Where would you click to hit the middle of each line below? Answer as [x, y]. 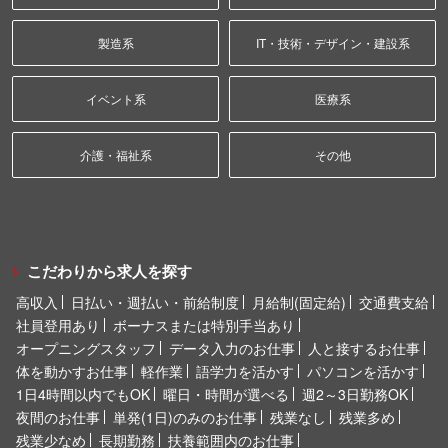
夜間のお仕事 [58, 416]
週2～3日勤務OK [355, 393]
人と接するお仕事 [364, 347]
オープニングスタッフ [86, 347]
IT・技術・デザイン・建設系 [332, 42]
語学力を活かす [245, 370]
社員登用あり [58, 324]
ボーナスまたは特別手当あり [204, 324]
